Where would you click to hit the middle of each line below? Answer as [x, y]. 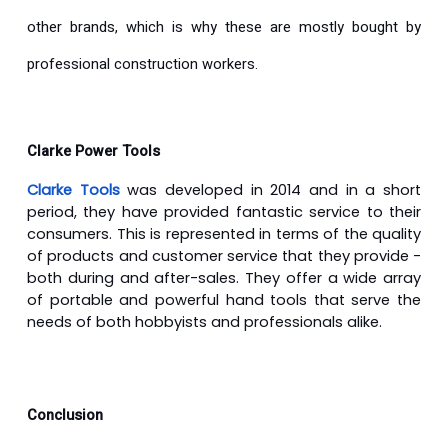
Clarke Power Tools [93, 151]
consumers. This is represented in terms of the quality [224, 233]
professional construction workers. [142, 64]
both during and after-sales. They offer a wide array [224, 277]
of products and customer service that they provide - [224, 255]
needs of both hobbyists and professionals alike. [204, 321]
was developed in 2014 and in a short [270, 189]
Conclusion [65, 415]
